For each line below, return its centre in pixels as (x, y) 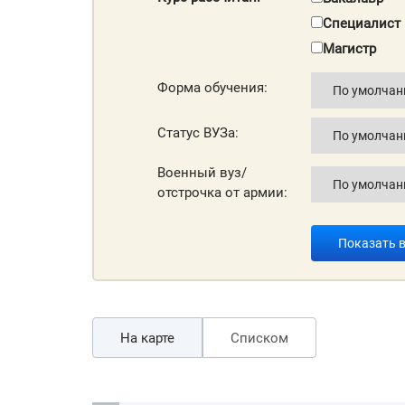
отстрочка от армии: (222, 192)
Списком (259, 338)
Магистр (349, 48)
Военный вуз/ (202, 172)
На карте (147, 338)
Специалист (361, 23)
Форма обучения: (212, 88)
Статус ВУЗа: (198, 133)
